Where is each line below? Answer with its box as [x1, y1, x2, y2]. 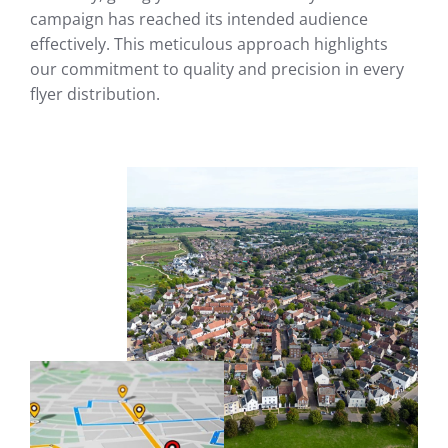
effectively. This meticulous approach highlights [30, 33, 388, 56]
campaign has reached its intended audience [30, 8, 368, 31]
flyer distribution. [30, 83, 160, 106]
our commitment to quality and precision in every [30, 58, 404, 81]
